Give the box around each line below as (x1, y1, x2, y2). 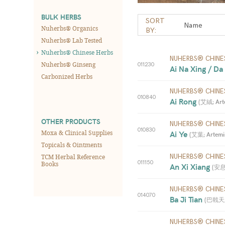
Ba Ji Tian (170, 194, 204, 204)
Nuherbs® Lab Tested (41, 36, 102, 44)
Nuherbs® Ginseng (41, 60, 95, 68)
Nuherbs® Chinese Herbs (41, 48, 113, 56)
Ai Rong (170, 96, 198, 106)
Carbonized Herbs (41, 72, 92, 80)
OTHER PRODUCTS (41, 117, 100, 126)
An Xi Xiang (170, 161, 212, 172)
